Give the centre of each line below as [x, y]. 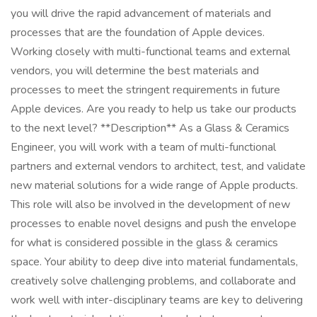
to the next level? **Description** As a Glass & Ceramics [150, 128]
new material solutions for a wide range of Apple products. [154, 185]
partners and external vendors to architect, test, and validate [158, 166]
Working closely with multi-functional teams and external [150, 52]
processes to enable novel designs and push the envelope [154, 224]
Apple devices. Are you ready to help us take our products [154, 109]
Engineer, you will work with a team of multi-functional [143, 147]
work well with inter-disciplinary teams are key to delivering [157, 300]
